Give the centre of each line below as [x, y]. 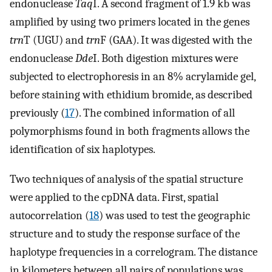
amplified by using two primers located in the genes [130, 22]
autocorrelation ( [49, 215]
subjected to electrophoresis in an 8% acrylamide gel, [133, 77]
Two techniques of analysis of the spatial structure [126, 179]
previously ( [37, 113]
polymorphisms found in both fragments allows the [130, 131]
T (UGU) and [55, 40]
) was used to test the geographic [175, 215]
